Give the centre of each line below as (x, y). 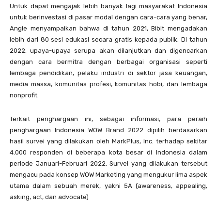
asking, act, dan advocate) (49, 197)
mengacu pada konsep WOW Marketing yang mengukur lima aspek (108, 175)
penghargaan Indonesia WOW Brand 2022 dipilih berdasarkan (108, 130)
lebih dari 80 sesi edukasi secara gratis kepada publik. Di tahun (108, 39)
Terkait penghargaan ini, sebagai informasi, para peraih (108, 119)
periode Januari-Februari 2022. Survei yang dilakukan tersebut (108, 163)
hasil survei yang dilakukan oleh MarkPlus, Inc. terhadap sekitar (108, 141)
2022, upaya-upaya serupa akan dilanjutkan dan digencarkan (108, 51)
